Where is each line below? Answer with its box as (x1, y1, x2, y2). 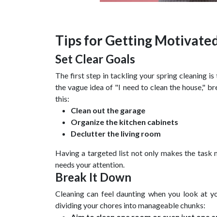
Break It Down (55, 170, 131, 184)
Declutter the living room (71, 128, 161, 138)
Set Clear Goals (55, 51, 135, 66)
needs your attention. (55, 159, 124, 169)
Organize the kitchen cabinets (71, 117, 178, 126)
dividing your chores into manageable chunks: (55, 200, 205, 210)
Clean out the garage (71, 105, 145, 115)
